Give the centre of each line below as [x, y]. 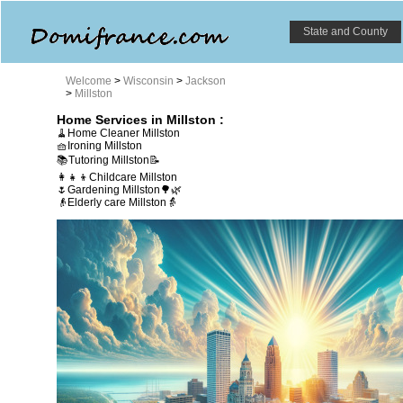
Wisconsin [148, 81]
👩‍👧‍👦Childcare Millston [117, 177]
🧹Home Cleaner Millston [118, 133]
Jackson [206, 81]
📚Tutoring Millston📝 [108, 160]
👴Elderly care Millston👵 [117, 202]
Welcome [89, 81]
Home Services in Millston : [140, 120]
